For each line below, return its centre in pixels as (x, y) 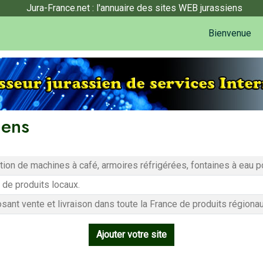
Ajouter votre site (131, 235)
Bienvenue (230, 33)
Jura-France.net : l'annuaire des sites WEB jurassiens (134, 8)
